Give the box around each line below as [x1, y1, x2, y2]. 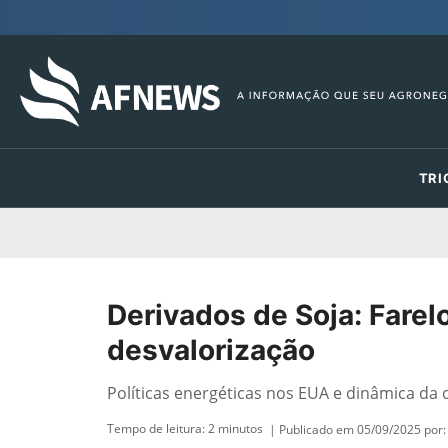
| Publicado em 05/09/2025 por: [269, 420, 446, 438]
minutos [218, 420, 263, 437]
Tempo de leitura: [107, 420, 208, 437]
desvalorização [107, 333, 315, 367]
